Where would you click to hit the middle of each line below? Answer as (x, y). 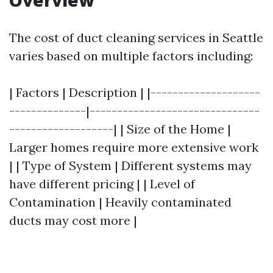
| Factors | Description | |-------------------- (135, 92)
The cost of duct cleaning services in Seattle (136, 37)
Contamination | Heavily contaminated (120, 202)
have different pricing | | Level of (102, 184)
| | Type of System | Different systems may (130, 165)
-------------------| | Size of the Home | (120, 129)
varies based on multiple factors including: (131, 56)
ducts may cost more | (73, 220)
